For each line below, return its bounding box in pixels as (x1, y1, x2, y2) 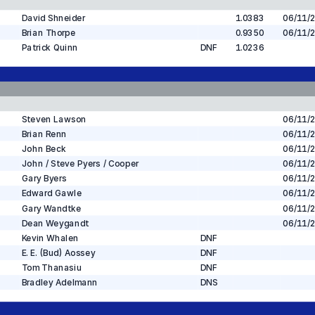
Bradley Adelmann (21, 277, 98, 288)
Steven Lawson (21, 113, 86, 124)
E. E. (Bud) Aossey (21, 247, 96, 258)
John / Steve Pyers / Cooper (21, 158, 139, 169)
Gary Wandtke (21, 202, 81, 214)
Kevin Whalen (21, 233, 79, 243)
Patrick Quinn (21, 42, 78, 53)
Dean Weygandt (21, 218, 89, 229)
